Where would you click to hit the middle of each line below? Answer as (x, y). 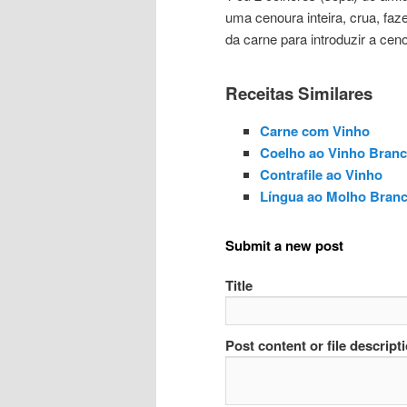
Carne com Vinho (314, 131)
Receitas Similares (299, 94)
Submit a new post (284, 245)
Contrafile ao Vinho (321, 175)
